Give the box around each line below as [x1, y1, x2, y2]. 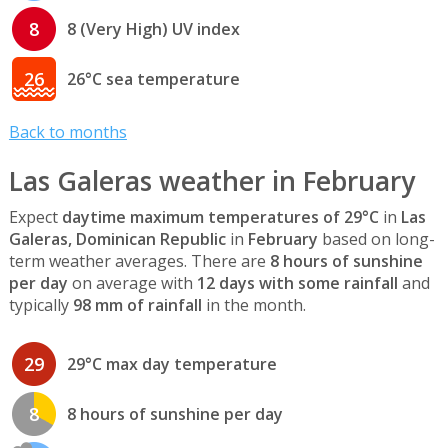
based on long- [317, 228, 435, 251]
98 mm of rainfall [72, 294, 202, 317]
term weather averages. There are [8, 250, 270, 273]
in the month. [201, 294, 306, 317]
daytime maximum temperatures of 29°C [61, 206, 379, 229]
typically [8, 294, 73, 317]
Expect [8, 206, 62, 229]
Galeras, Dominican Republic [8, 228, 226, 251]
